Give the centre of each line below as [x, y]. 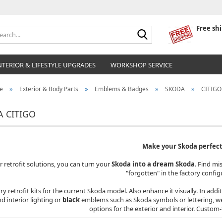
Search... [164, 30]
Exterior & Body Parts [49, 89]
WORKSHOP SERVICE [141, 65]
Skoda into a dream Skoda [153, 164]
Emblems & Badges [121, 89]
